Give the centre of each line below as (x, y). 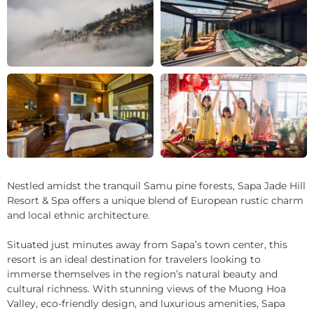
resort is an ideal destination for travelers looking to (134, 259)
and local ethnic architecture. (78, 215)
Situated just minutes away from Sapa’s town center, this (147, 245)
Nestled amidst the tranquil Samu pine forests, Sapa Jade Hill (156, 186)
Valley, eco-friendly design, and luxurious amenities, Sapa (146, 303)
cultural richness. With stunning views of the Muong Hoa (146, 289)
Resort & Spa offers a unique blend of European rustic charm (155, 200)
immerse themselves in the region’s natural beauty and (142, 274)
